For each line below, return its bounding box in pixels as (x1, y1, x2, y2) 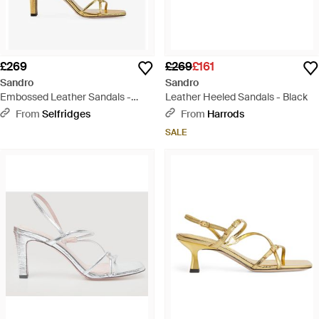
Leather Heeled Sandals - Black (165, 90, 308, 103)
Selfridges (42, 107, 90, 120)
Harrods (207, 107, 244, 120)
